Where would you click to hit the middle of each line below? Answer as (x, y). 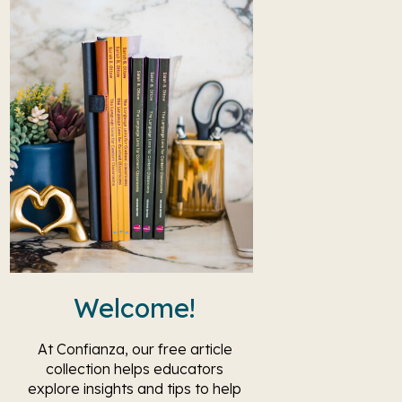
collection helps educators (135, 369)
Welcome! (135, 308)
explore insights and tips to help (135, 389)
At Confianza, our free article (135, 349)
